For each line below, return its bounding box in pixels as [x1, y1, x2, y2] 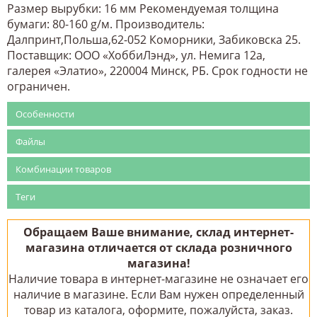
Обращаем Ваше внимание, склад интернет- [23, 224, 294, 240]
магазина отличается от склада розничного [25, 239, 292, 255]
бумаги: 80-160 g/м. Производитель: [7, 16, 204, 32]
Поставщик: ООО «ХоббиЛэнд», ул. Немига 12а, [7, 47, 265, 63]
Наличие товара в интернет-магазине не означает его [8, 270, 309, 287]
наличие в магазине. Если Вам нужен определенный [13, 286, 304, 302]
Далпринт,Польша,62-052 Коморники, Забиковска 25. [7, 31, 301, 47]
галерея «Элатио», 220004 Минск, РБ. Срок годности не [7, 62, 308, 79]
